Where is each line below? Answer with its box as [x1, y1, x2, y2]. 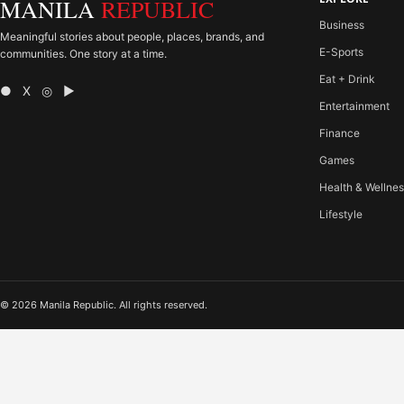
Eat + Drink [319, 72, 376, 86]
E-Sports [319, 45, 364, 59]
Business [319, 18, 365, 32]
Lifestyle [319, 207, 363, 221]
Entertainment [319, 99, 390, 113]
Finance [319, 126, 361, 140]
